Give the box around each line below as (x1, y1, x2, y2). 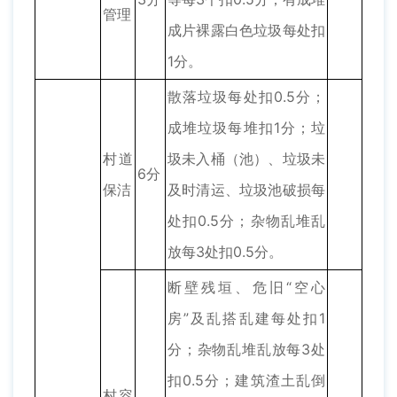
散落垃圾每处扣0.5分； (167, 88, 325, 106)
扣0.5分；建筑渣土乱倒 (167, 371, 325, 390)
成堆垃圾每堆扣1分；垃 (167, 119, 325, 137)
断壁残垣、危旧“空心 (167, 278, 325, 297)
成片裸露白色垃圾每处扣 (167, 21, 325, 40)
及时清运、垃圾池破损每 (167, 181, 325, 199)
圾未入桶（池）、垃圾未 (167, 150, 325, 168)
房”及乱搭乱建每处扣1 (167, 309, 325, 328)
